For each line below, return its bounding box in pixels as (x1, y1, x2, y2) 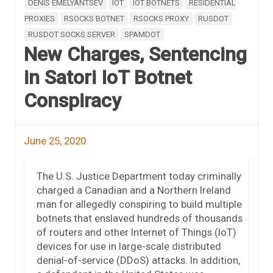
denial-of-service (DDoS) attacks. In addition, (37, 253, 240, 266)
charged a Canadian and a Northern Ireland (37, 183, 231, 196)
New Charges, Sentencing (24, 42, 247, 66)
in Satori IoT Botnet (24, 65, 192, 89)
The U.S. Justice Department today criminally (37, 169, 241, 182)
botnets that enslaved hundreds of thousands (37, 211, 243, 224)
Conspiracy (24, 88, 121, 112)
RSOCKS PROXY (133, 13, 189, 23)
